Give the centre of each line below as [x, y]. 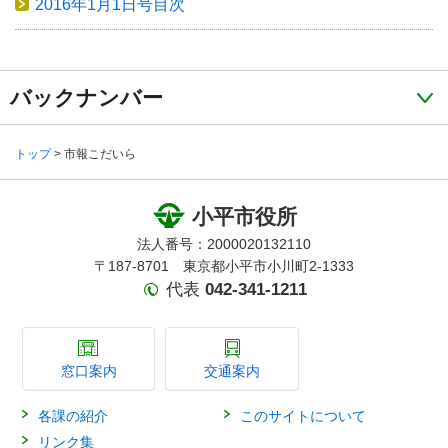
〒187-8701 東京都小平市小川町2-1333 [224, 266]
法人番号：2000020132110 [224, 244]
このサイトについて [302, 416]
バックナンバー [86, 97]
